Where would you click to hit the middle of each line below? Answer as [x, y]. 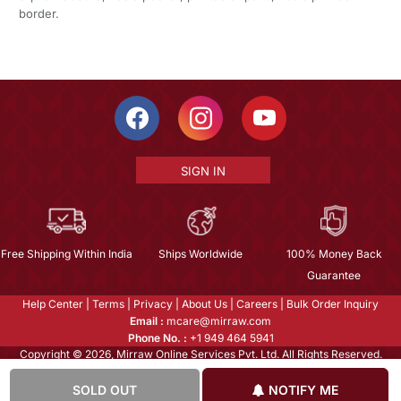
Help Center [53, 304]
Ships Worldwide [200, 254]
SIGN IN [203, 171]
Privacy [153, 304]
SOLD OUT [105, 390]
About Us [205, 304]
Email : [147, 321]
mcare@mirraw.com [218, 321]
